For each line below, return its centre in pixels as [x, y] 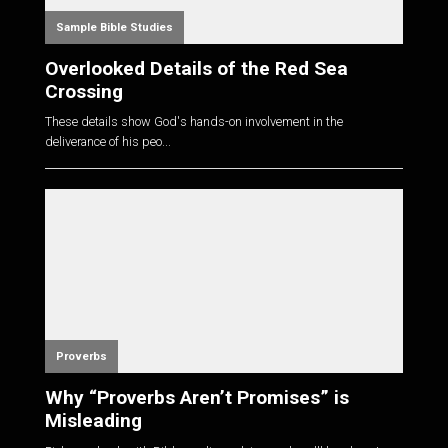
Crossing [83, 91]
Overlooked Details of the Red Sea [196, 68]
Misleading [93, 421]
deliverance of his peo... [107, 142]
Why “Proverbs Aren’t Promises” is [196, 398]
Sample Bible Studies [114, 27]
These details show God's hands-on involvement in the [193, 122]
